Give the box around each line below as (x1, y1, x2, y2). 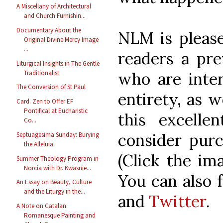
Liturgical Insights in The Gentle (16, 59, 100, 68)
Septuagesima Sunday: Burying (16, 130, 100, 139)
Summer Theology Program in (16, 154, 99, 163)
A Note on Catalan (16, 202, 67, 211)
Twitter (149, 191, 206, 212)
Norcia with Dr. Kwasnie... (24, 163, 92, 172)
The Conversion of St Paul (16, 83, 86, 92)
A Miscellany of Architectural (16, 2, 92, 11)
